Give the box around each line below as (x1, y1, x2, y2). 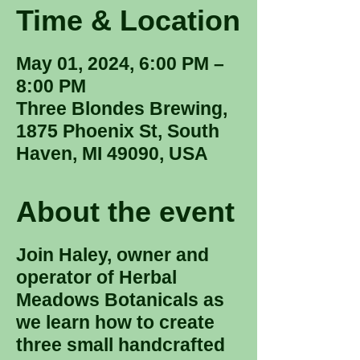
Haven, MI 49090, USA (16, 143, 208, 164)
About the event (16, 195, 235, 228)
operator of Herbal (16, 267, 177, 288)
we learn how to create (16, 312, 215, 333)
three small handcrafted (16, 334, 225, 355)
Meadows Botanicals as (16, 289, 224, 310)
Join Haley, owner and (16, 244, 209, 265)
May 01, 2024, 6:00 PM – (16, 53, 224, 74)
